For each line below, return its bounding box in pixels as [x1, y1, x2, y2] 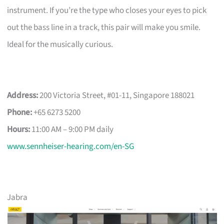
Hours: [7, 123, 30, 135]
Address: [7, 89, 38, 101]
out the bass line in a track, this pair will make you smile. [7, 21, 201, 33]
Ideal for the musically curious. [7, 38, 113, 50]
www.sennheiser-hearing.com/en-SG [7, 140, 134, 152]
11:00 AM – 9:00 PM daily [30, 123, 114, 135]
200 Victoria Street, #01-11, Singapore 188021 [38, 89, 195, 101]
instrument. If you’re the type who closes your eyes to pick [7, 4, 207, 16]
